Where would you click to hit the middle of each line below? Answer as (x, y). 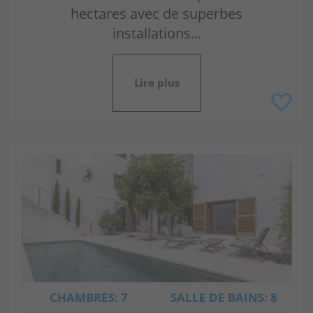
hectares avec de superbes (156, 13)
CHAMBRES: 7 (89, 298)
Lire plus (156, 82)
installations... (156, 33)
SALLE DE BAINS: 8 (224, 298)
